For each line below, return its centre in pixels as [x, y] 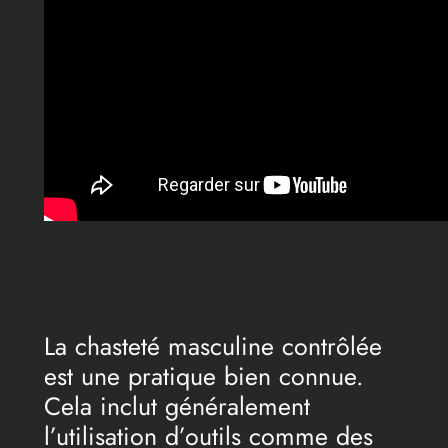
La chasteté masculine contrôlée [212, 345]
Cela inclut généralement [176, 405]
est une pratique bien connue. [203, 375]
